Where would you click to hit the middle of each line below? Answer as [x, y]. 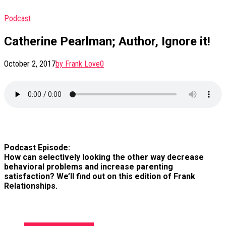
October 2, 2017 [30, 64]
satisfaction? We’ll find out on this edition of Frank [100, 177]
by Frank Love [78, 64]
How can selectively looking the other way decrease [104, 157]
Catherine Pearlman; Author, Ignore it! [107, 41]
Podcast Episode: [37, 148]
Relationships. [31, 186]
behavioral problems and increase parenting [89, 167]
